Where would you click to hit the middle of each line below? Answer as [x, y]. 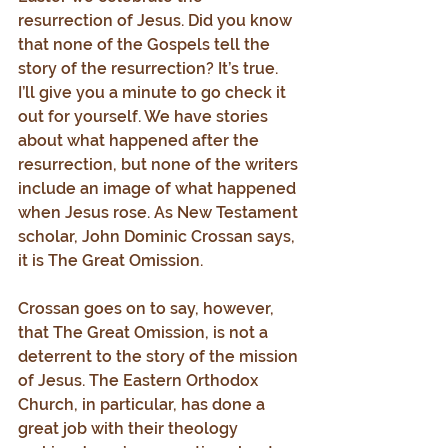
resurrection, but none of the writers [160, 164]
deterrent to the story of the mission [160, 356]
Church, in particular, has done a [143, 404]
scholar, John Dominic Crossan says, [158, 236]
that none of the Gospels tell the [146, 44]
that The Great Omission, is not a [145, 332]
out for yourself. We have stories [145, 116]
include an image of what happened [159, 188]
